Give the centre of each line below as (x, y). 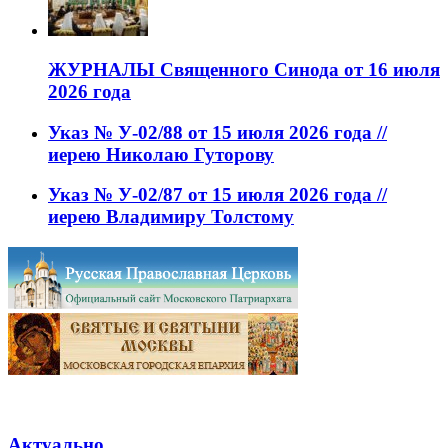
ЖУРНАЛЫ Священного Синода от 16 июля (244, 69)
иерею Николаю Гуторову (161, 154)
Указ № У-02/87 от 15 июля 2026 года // (217, 195)
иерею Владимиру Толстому (171, 217)
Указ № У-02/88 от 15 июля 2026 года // (217, 132)
